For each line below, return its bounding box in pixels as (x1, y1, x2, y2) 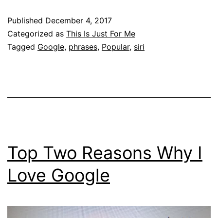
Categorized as (7, 28, 66, 38)
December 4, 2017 (45, 15, 112, 25)
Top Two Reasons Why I (7, 142, 202, 163)
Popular (102, 41, 129, 52)
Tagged (7, 41, 37, 52)
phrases (69, 41, 97, 52)
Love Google (7, 164, 110, 186)
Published (7, 15, 45, 25)
